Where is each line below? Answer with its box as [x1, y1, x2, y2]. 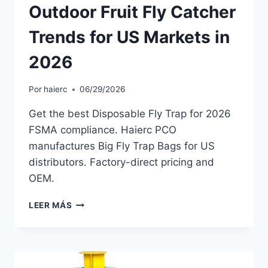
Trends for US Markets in [29, 27, 230, 48]
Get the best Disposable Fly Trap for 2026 [29, 108, 231, 120]
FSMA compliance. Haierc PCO [29, 124, 176, 136]
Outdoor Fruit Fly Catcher [29, 2, 236, 23]
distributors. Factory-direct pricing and [29, 156, 214, 169]
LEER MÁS [29, 200, 72, 211]
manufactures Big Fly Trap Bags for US [29, 140, 215, 153]
